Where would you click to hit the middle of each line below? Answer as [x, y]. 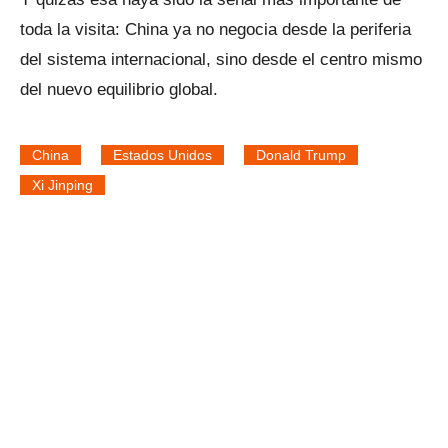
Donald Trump [301, 154]
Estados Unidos [162, 154]
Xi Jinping [62, 184]
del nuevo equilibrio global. [119, 89]
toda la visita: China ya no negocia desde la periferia [215, 29]
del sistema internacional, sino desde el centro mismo [221, 59]
